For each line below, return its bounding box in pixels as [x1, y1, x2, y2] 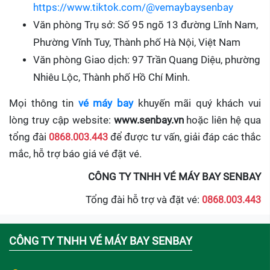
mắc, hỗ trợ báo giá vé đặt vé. [9, 148, 142, 160]
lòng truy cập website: [9, 114, 114, 126]
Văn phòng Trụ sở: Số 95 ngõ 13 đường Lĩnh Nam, [33, 19, 258, 31]
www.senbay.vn [113, 114, 184, 126]
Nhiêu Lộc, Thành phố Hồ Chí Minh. [33, 71, 190, 83]
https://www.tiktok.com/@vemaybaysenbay [33, 1, 233, 13]
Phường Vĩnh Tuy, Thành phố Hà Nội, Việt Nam [33, 36, 240, 48]
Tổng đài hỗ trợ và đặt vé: [86, 193, 202, 206]
